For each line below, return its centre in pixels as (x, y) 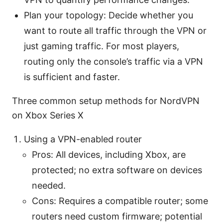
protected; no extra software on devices (117, 170)
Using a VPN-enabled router (83, 139)
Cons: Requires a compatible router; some (120, 201)
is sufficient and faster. (72, 77)
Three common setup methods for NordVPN (106, 101)
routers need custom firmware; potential (117, 216)
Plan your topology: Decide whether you (109, 15)
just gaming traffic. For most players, (102, 46)
